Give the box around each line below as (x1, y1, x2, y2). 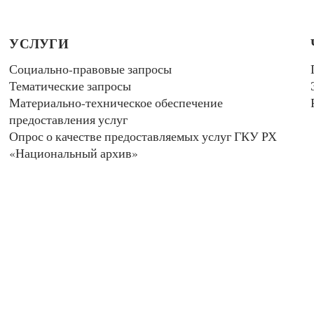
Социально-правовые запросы (9, 60, 172, 77)
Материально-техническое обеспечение (9, 93, 224, 111)
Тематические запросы (9, 76, 132, 94)
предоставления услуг (9, 110, 128, 128)
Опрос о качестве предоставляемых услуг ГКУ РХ (9, 127, 278, 144)
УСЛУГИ (9, 33, 69, 53)
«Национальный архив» (9, 144, 139, 161)
